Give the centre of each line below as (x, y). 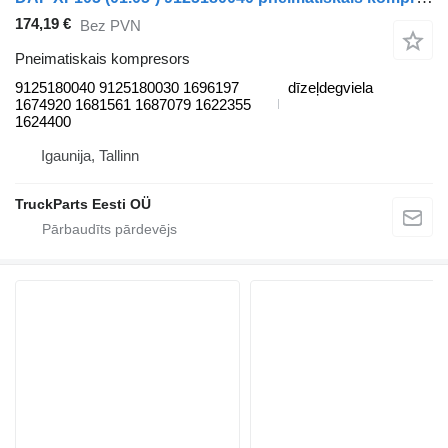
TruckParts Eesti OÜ (83, 203)
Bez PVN (110, 26)
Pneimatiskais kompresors (102, 58)
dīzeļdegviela (330, 87)
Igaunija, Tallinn (90, 155)
